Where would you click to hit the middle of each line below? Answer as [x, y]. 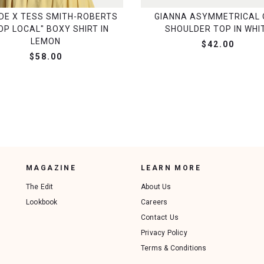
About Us [156, 187]
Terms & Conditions [174, 248]
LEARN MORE [171, 168]
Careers [154, 202]
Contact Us [160, 217]
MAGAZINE [51, 168]
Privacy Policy [164, 232]
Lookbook [42, 202]
